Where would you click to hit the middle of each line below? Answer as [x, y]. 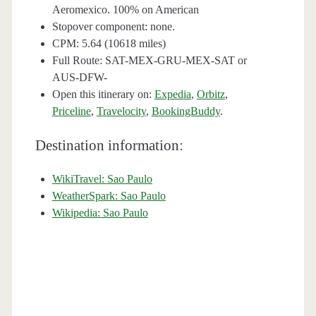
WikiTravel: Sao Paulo [102, 179]
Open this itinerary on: [103, 95]
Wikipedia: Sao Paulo [100, 213]
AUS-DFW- [79, 78]
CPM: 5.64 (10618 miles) [109, 44]
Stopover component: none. [113, 27]
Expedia [172, 95]
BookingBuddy [186, 111]
